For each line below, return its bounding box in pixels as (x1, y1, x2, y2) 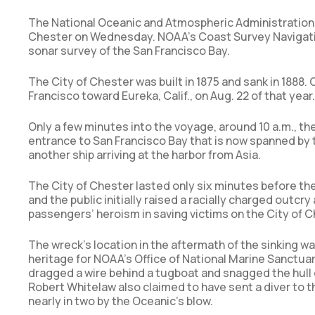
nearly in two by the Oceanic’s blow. (28, 293, 213, 309)
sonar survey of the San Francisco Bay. (28, 43, 230, 59)
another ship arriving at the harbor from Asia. (28, 147, 261, 163)
